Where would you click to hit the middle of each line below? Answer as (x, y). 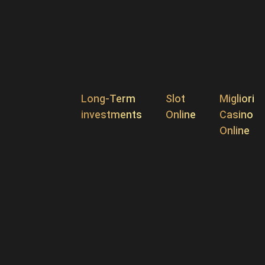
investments (112, 114)
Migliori (237, 98)
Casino (236, 114)
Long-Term (108, 98)
